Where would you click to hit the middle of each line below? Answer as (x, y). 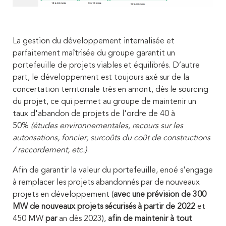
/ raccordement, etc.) (50, 150)
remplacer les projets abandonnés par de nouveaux (108, 182)
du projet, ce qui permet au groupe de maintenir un (104, 102)
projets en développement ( (63, 194)
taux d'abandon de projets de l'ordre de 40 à (94, 114)
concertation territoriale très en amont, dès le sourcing (110, 90)
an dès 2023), (82, 219)
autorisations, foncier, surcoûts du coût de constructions (111, 138)
